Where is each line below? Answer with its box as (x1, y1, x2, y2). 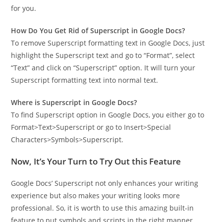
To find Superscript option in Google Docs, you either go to (11, 110, 205, 120)
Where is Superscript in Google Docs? (11, 98, 137, 108)
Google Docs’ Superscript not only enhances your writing (11, 178, 199, 188)
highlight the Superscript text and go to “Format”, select (11, 51, 195, 60)
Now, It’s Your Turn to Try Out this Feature (11, 156, 181, 167)
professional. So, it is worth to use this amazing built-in (11, 203, 194, 213)
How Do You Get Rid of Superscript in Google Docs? (11, 26, 185, 36)
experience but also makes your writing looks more (11, 191, 180, 201)
